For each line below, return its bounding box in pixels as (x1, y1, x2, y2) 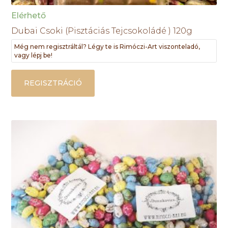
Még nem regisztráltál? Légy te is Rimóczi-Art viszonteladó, (14, 42, 201, 50)
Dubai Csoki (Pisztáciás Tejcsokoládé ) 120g (11, 25, 193, 36)
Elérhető (11, 10, 46, 20)
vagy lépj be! (14, 51, 53, 59)
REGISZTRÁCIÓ (24, 78, 82, 88)
